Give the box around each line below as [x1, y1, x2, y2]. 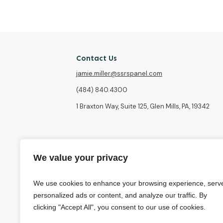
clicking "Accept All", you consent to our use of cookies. [33, 203, 206, 211]
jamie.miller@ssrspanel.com [76, 69, 162, 78]
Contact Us [76, 54, 117, 63]
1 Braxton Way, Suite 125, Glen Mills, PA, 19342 [76, 102, 210, 111]
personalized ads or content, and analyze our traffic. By [33, 191, 207, 199]
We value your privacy [33, 153, 128, 163]
